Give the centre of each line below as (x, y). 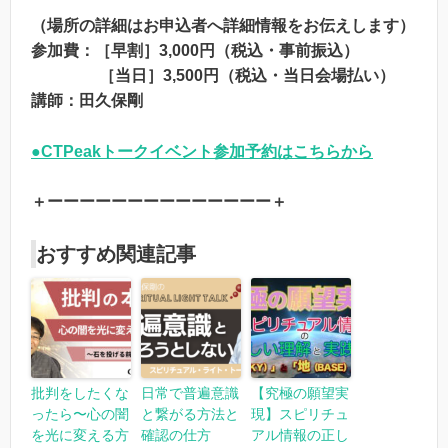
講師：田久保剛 (87, 101)
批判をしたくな (80, 392)
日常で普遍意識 (190, 392)
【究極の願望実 (300, 392)
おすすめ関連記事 (116, 253)
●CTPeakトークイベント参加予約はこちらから (202, 151)
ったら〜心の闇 (80, 413)
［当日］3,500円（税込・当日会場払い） (213, 76)
